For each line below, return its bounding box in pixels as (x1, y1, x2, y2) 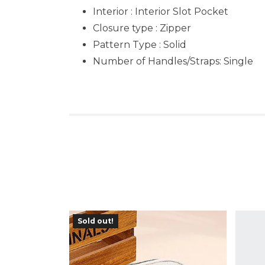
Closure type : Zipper (93, 22, 191, 34)
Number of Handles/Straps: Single (93, 56, 253, 67)
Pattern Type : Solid (93, 39, 186, 50)
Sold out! (77, 216, 114, 225)
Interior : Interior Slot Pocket (93, 6, 228, 17)
